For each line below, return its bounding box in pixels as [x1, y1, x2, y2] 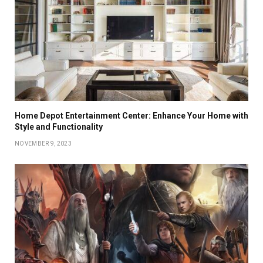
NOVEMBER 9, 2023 [15, 140, 72, 147]
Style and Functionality [15, 122, 103, 131]
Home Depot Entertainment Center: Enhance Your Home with [15, 110, 248, 120]
